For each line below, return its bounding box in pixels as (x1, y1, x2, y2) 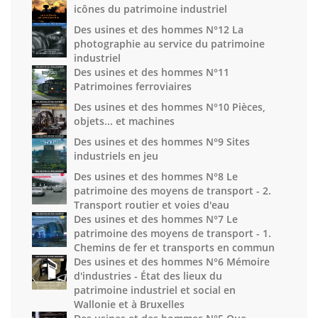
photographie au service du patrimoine (74, 37, 265, 50)
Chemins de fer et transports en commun (74, 241, 275, 254)
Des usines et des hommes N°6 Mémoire (74, 255, 270, 268)
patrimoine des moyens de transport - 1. (74, 226, 271, 240)
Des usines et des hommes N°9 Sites (74, 135, 250, 148)
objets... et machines (74, 114, 175, 128)
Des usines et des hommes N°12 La (74, 23, 243, 36)
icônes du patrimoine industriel (74, 2, 227, 16)
